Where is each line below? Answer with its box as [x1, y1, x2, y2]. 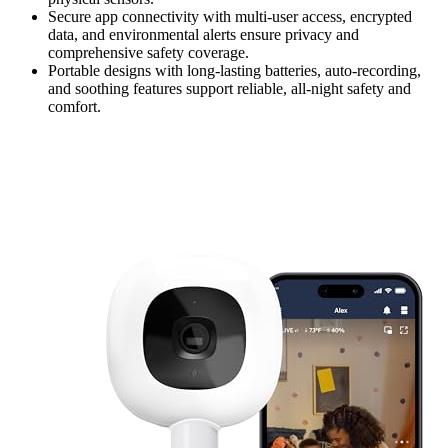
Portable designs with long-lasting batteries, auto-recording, [48, 62, 421, 80]
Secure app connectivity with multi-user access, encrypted [48, 8, 412, 26]
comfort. [48, 98, 101, 116]
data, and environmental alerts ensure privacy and [48, 26, 359, 44]
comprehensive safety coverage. [48, 44, 249, 62]
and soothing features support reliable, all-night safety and [48, 80, 411, 98]
